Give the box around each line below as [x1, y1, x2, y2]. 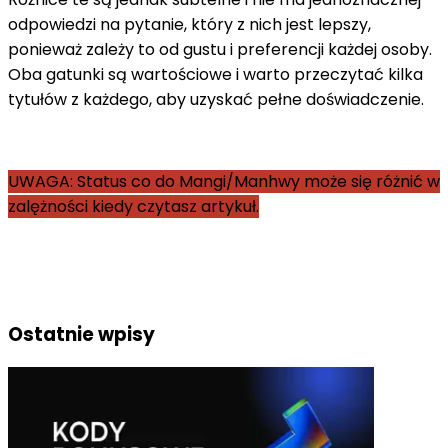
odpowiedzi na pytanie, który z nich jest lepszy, [8, 12, 371, 36]
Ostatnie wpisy [8, 320, 155, 348]
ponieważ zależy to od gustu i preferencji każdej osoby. [8, 37, 432, 61]
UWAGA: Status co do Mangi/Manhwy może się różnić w [8, 169, 440, 193]
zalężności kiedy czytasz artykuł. [8, 194, 259, 218]
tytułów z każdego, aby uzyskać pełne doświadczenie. [8, 87, 424, 111]
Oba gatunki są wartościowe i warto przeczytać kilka [8, 62, 423, 86]
